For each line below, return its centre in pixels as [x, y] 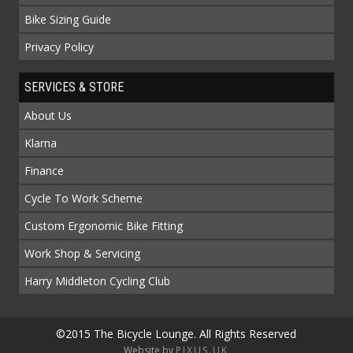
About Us [48, 116]
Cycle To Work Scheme [83, 199]
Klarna [40, 143]
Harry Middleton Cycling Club [97, 281]
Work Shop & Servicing [82, 254]
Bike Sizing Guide [67, 20]
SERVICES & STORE [74, 87]
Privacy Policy [59, 47]
